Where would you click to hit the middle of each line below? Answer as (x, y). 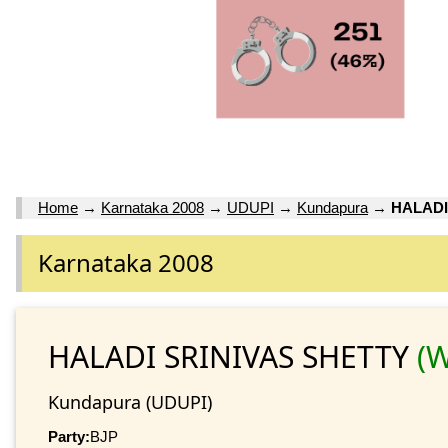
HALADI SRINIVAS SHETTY (232, 356)
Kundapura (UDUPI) (130, 401)
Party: (69, 436)
